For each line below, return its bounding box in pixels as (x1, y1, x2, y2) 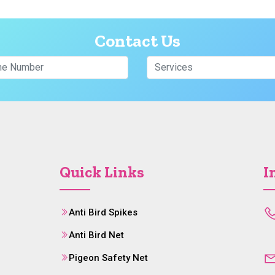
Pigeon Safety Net (69, 252, 148, 264)
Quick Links (60, 163, 144, 182)
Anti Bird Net (69, 230, 124, 241)
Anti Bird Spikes (69, 207, 137, 219)
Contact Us (95, 31, 180, 52)
